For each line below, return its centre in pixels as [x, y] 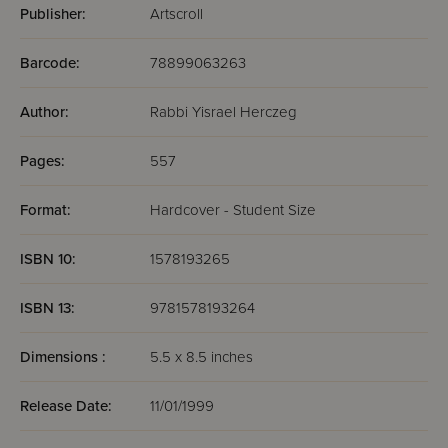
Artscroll [176, 14]
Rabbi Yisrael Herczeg [223, 112]
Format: [45, 210]
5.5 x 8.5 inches [201, 357]
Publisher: [53, 14]
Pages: [42, 161]
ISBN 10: [48, 259]
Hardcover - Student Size [233, 210]
